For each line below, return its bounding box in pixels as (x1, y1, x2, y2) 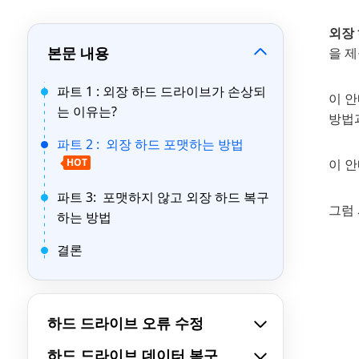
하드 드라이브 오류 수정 (47, 313, 204, 333)
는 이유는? (57, 103, 120, 120)
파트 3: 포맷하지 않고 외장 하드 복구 (57, 188, 269, 206)
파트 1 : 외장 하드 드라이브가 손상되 (57, 83, 266, 100)
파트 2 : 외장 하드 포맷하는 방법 (57, 135, 247, 153)
